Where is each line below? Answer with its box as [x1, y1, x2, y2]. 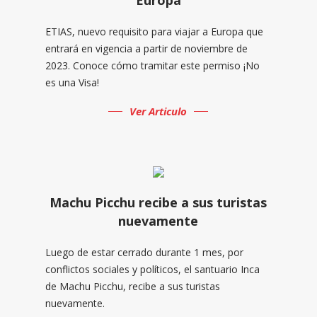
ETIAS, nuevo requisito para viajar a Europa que [45, 24, 263, 38]
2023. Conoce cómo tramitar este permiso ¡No [45, 58, 260, 72]
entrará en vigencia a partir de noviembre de [45, 41, 248, 55]
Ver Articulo [129, 103, 188, 118]
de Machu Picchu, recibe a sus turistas [45, 279, 220, 293]
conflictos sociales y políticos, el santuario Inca [45, 262, 260, 276]
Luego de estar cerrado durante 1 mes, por [45, 245, 243, 259]
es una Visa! [45, 75, 99, 89]
